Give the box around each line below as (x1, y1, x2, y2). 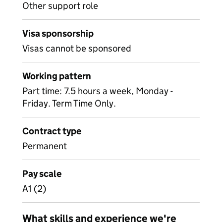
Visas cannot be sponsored (22, 43, 131, 54)
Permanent (22, 140, 67, 152)
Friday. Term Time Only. (22, 98, 116, 109)
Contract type (22, 125, 81, 137)
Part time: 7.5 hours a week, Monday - (22, 85, 173, 97)
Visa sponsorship (22, 28, 94, 39)
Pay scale (22, 168, 61, 179)
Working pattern (22, 70, 91, 82)
